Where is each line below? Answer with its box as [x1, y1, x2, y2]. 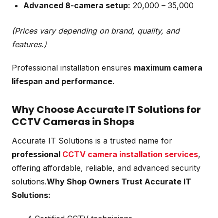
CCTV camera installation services [62, 149, 198, 159]
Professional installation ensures [12, 62, 134, 73]
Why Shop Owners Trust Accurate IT [47, 176, 191, 186]
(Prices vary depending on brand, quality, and [12, 25, 180, 36]
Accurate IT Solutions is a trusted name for [12, 135, 172, 145]
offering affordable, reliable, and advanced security [12, 163, 200, 173]
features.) [12, 39, 47, 49]
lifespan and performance [12, 76, 112, 86]
